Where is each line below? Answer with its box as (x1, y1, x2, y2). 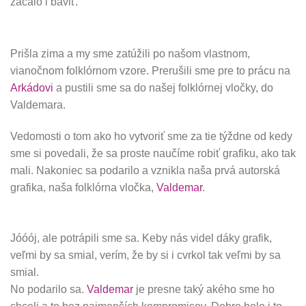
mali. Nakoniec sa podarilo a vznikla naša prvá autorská (10, 164, 280, 176)
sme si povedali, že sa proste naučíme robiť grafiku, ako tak (10, 147, 296, 159)
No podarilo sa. (10, 283, 87, 296)
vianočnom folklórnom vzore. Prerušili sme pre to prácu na (10, 64, 290, 76)
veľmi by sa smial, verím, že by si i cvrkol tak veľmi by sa (10, 249, 281, 262)
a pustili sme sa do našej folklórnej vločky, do (53, 81, 273, 94)
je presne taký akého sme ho (133, 283, 275, 296)
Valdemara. (10, 98, 66, 111)
